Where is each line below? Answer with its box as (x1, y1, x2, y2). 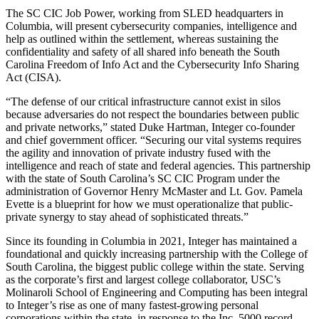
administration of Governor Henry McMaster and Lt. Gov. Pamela (6, 185, 303, 198)
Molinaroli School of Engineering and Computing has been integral (6, 286, 308, 299)
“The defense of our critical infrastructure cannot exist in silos (6, 95, 281, 108)
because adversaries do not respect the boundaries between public (6, 108, 299, 121)
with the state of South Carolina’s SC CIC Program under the (6, 172, 280, 185)
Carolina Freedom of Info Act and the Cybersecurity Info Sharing (6, 58, 299, 71)
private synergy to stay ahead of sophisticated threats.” (6, 211, 249, 224)
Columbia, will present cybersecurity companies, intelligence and (6, 20, 297, 33)
